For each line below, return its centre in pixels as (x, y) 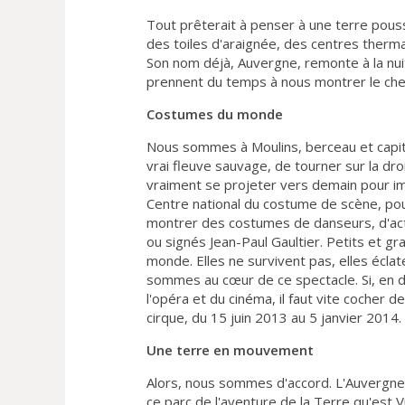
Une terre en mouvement (230, 349)
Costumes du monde (215, 113)
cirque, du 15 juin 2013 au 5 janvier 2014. (274, 317)
